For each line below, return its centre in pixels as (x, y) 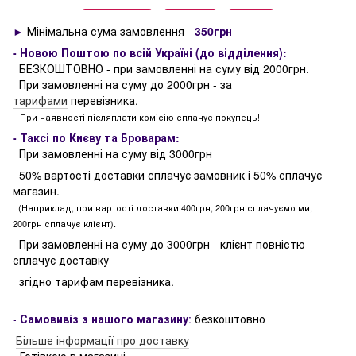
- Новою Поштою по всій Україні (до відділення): (150, 52)
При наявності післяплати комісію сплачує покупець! (136, 116)
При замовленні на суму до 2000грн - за (122, 84)
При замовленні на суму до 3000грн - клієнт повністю (159, 244)
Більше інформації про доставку (103, 340)
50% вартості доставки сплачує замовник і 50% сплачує (167, 174)
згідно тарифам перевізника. (93, 281)
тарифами (40, 100)
